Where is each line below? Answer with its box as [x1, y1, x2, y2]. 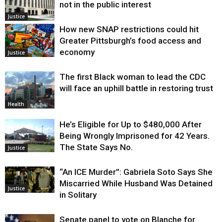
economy [59, 47, 95, 57]
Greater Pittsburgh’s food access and [59, 36, 201, 46]
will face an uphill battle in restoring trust [59, 83, 213, 94]
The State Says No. [59, 142, 133, 153]
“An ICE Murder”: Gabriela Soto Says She [59, 167, 213, 177]
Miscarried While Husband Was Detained [59, 178, 213, 189]
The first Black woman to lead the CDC [59, 72, 206, 82]
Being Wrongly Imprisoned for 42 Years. [59, 131, 210, 141]
